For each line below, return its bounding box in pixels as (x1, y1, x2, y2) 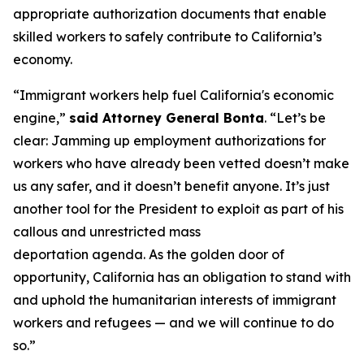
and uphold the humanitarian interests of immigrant (13, 292, 336, 308)
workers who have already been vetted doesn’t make (13, 155, 349, 171)
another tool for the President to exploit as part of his (13, 201, 344, 217)
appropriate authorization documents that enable (13, 6, 327, 22)
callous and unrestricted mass (13, 223, 201, 240)
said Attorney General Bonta (69, 110, 264, 126)
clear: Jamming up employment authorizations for (13, 132, 326, 149)
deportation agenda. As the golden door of (13, 246, 284, 262)
